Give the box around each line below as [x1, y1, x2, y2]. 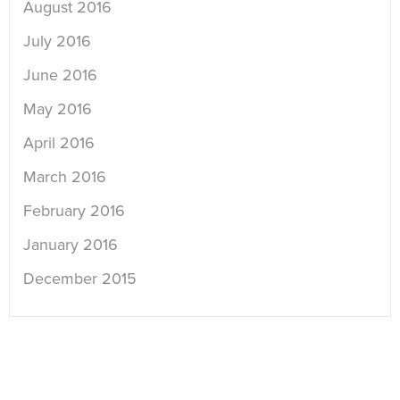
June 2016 [23, 65, 97, 86]
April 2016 [23, 133, 95, 154]
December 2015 [23, 269, 137, 289]
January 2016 [23, 235, 118, 255]
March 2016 [23, 167, 106, 187]
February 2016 [23, 201, 125, 221]
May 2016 [23, 99, 92, 120]
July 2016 [23, 31, 91, 52]
